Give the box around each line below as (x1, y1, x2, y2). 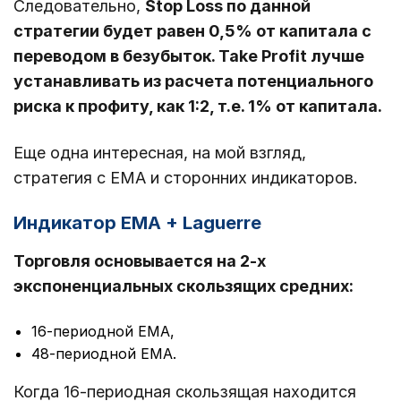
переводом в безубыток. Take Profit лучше (13, 47, 364, 66)
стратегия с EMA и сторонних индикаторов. (13, 168, 358, 188)
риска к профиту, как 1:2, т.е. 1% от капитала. (13, 97, 386, 116)
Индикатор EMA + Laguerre (13, 212, 261, 235)
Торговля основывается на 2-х (13, 252, 266, 271)
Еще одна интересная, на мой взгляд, (13, 143, 306, 163)
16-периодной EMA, (31, 322, 175, 341)
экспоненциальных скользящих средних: (13, 277, 354, 296)
